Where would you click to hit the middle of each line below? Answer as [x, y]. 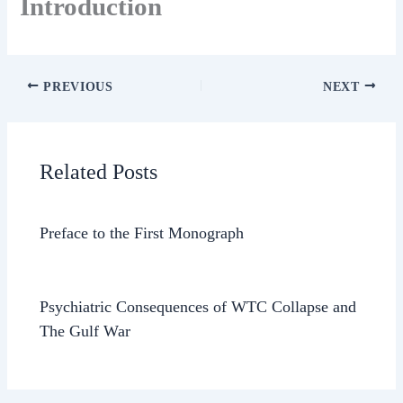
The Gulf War [85, 331]
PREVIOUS [76, 86]
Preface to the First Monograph [142, 233]
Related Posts [99, 171]
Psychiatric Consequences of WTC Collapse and [198, 306]
